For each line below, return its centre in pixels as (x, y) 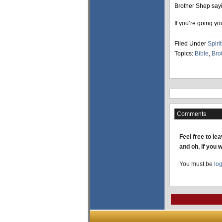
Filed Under (191, 44)
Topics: (185, 54)
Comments (192, 114)
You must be (197, 164)
